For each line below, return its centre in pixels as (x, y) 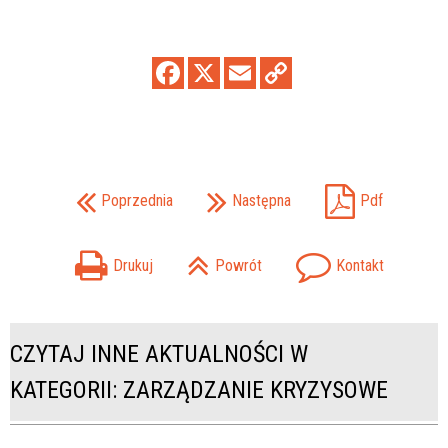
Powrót (238, 265)
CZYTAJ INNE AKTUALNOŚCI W (159, 354)
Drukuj (132, 265)
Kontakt (359, 265)
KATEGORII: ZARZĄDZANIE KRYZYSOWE (199, 390)
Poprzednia (136, 200)
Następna (261, 200)
